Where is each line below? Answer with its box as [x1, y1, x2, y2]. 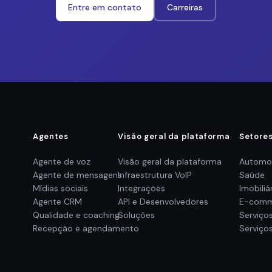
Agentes [33, 131, 69, 141]
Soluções [118, 209, 155, 220]
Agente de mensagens [33, 169, 122, 180]
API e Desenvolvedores [118, 196, 208, 207]
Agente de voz [33, 156, 90, 167]
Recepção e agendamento [33, 223, 139, 234]
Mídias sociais [33, 183, 88, 194]
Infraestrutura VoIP [118, 169, 192, 180]
